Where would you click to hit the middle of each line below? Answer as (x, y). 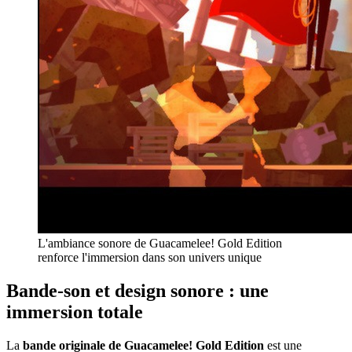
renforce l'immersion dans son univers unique (150, 258)
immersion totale (75, 312)
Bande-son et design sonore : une (137, 291)
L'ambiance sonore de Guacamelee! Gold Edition (160, 244)
